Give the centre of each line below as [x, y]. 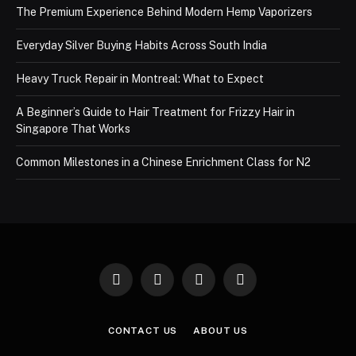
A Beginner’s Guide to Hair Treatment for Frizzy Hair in [155, 112]
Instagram [221, 286]
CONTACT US [143, 330]
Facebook [139, 286]
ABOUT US [221, 330]
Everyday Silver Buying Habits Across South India [141, 45]
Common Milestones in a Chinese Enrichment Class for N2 [163, 162]
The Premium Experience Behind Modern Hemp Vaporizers [164, 12]
